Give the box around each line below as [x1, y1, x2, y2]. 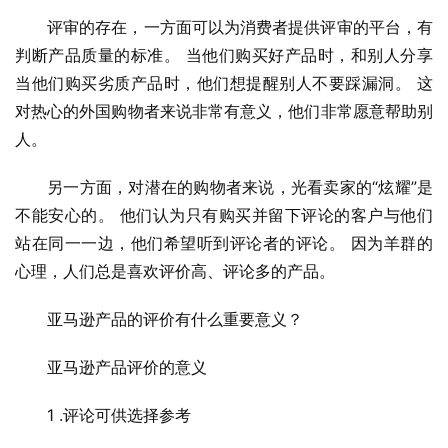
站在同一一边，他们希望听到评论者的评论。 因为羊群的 [15, 233, 433, 254]
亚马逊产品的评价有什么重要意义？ [47, 309, 303, 330]
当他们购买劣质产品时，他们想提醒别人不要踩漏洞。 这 [15, 73, 433, 94]
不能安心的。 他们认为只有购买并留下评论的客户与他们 [15, 205, 433, 226]
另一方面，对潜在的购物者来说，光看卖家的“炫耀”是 [47, 177, 433, 198]
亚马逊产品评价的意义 [47, 357, 207, 378]
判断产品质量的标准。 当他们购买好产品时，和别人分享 [15, 45, 433, 66]
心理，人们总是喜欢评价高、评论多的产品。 [15, 261, 335, 282]
